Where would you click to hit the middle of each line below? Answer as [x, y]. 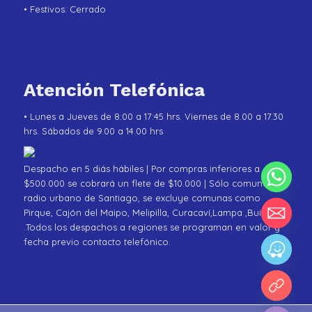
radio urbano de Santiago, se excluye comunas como [142, 197]
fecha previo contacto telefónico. [97, 241]
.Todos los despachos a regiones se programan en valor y [151, 227]
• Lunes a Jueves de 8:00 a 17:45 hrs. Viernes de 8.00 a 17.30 [153, 116]
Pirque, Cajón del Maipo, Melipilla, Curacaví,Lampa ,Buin [145, 212]
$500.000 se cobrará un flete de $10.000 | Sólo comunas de [155, 183]
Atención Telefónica [114, 89]
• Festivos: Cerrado [64, 9]
